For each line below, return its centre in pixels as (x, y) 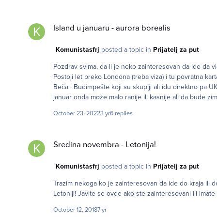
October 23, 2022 (77, 113)
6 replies (121, 113)
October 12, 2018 (75, 209)
